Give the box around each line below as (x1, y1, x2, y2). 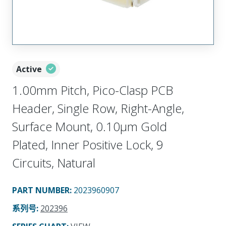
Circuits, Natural (12, 154, 95, 171)
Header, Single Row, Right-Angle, (12, 99, 184, 117)
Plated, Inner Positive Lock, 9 (12, 136, 163, 153)
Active (16, 63, 42, 75)
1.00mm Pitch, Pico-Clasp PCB (12, 81, 173, 98)
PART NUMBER (12, 184, 70, 196)
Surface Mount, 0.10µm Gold (12, 118, 167, 135)
